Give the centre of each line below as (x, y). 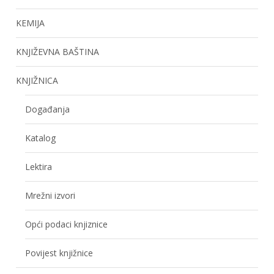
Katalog (41, 138)
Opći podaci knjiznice (67, 224)
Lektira (39, 166)
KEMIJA (31, 23)
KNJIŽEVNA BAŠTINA (58, 51)
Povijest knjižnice (59, 253)
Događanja (48, 109)
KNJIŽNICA (37, 80)
